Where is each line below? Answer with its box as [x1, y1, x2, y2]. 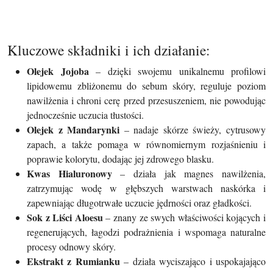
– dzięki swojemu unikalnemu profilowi [88, 64, 266, 77]
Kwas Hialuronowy [27, 166, 112, 180]
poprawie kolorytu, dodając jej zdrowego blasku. [27, 152, 214, 165]
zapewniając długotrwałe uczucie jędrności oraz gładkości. [27, 196, 252, 209]
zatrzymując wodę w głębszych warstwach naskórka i [27, 181, 266, 194]
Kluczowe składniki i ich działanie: [7, 40, 210, 60]
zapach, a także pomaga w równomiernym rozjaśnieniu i [27, 137, 266, 151]
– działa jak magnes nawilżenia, [112, 166, 266, 180]
